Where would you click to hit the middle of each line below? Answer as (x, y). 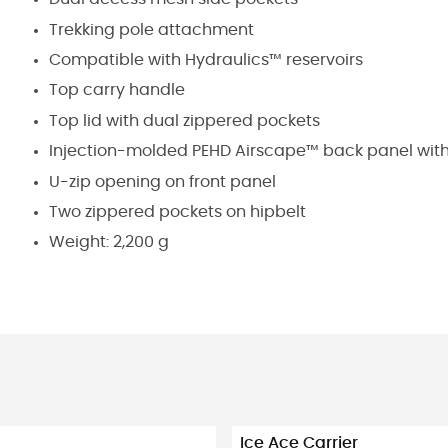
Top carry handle (117, 90)
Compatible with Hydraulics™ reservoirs (206, 59)
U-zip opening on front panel (162, 181)
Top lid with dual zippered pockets (184, 120)
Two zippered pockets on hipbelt (177, 211)
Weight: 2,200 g (109, 242)
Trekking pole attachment (151, 29)
